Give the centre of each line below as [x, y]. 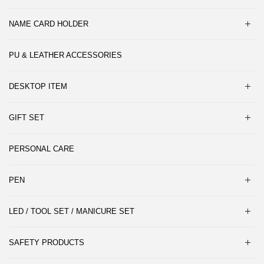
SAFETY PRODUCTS [47, 242]
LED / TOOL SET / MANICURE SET [72, 211]
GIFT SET [27, 117]
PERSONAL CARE [42, 148]
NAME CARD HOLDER [49, 24]
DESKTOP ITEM [38, 86]
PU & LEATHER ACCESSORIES [65, 55]
